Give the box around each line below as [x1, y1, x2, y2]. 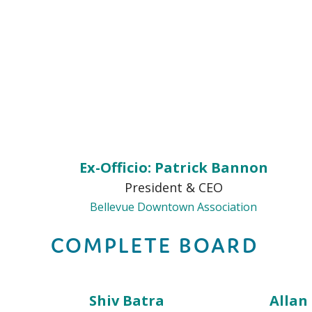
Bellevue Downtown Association [90, 199, 257, 214]
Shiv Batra [89, 291, 165, 310]
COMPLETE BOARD [51, 232, 258, 258]
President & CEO [124, 179, 223, 196]
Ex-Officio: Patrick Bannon [79, 158, 268, 177]
